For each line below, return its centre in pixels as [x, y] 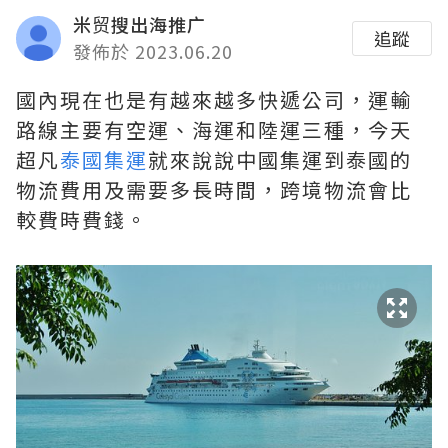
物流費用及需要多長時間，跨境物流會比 [214, 190]
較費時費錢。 [82, 220]
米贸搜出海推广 [139, 24]
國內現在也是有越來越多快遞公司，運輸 [214, 100]
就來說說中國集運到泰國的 [280, 160]
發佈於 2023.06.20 [153, 51]
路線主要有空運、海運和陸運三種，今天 [214, 130]
